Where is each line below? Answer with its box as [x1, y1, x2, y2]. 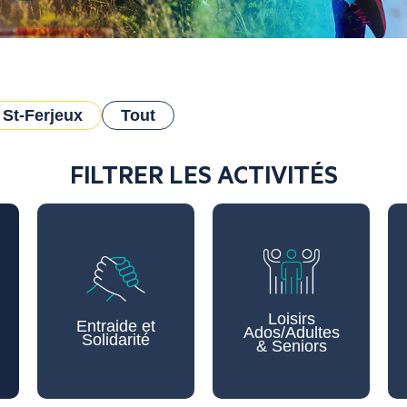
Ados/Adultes [243, 323, 340, 342]
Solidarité [81, 330, 150, 349]
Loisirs [267, 310, 315, 328]
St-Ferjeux [3, 106, 83, 124]
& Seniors [255, 337, 327, 355]
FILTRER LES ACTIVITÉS [69, 158, 338, 190]
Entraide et [75, 316, 155, 335]
